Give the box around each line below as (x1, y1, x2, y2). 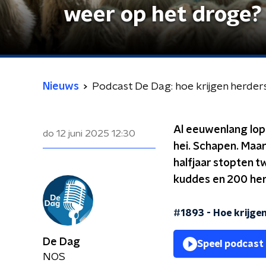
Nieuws (43, 81, 79, 92)
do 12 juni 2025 (43, 129, 109, 138)
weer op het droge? (64, 4, 262, 26)
